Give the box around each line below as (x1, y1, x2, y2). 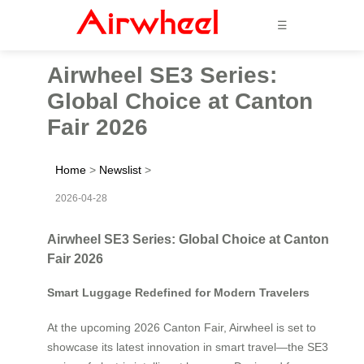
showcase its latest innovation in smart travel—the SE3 (47, 340, 328, 353)
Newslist (99, 162, 141, 176)
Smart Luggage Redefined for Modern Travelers (47, 286, 310, 300)
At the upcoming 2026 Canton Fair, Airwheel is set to (47, 320, 316, 334)
